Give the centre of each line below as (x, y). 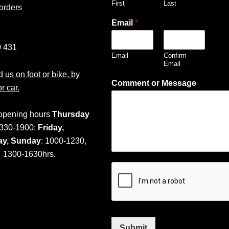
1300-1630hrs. (29, 154)
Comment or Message (154, 83)
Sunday (25, 140)
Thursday (71, 114)
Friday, (51, 127)
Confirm (175, 55)
